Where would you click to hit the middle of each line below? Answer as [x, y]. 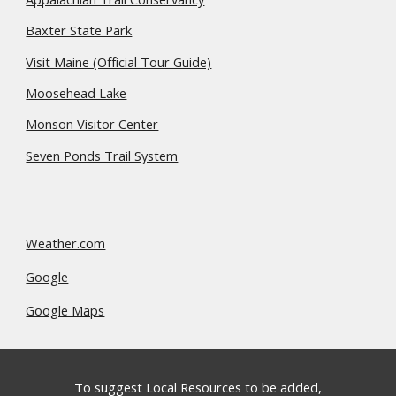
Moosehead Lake [76, 92]
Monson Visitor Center [92, 124]
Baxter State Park [79, 30]
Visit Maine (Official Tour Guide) [119, 61]
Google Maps [65, 310]
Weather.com [66, 243]
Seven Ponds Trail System [102, 155]
